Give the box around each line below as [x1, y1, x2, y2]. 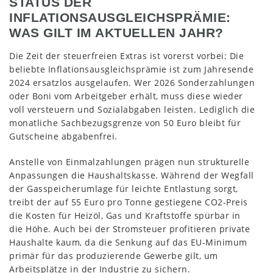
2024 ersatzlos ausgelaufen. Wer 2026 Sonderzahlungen [9, 76, 255, 88]
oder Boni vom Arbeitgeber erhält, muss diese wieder [9, 90, 243, 102]
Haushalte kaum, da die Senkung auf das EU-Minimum [9, 236, 247, 248]
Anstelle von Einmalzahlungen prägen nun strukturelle [9, 155, 249, 168]
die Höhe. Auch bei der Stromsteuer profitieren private [9, 222, 250, 235]
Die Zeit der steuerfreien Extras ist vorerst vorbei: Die [9, 49, 244, 62]
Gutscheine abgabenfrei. [9, 130, 118, 142]
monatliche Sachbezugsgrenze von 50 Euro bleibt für [9, 116, 241, 129]
